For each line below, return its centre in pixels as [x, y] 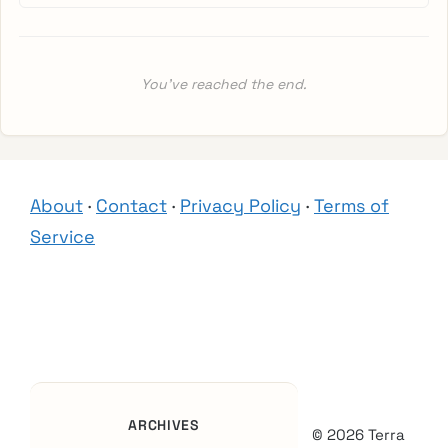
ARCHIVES [164, 425]
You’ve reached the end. [224, 84]
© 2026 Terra [358, 434]
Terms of [351, 206]
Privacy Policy [240, 206]
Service [62, 237]
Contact [131, 206]
